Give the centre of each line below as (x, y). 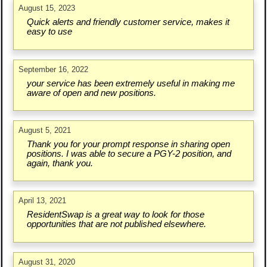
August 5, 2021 (45, 130)
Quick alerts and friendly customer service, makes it (128, 22)
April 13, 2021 (43, 201)
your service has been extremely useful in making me (131, 83)
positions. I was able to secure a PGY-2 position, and (129, 153)
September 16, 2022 (54, 69)
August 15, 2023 (47, 8)
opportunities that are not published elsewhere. (116, 224)
